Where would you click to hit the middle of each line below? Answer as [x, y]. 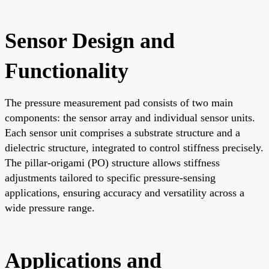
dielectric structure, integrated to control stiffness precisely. [134, 147]
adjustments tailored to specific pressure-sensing [110, 177]
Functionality [67, 71]
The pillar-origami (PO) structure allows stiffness [112, 162]
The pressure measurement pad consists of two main [119, 102]
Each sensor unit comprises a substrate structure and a [122, 132]
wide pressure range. [50, 207]
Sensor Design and [90, 41]
